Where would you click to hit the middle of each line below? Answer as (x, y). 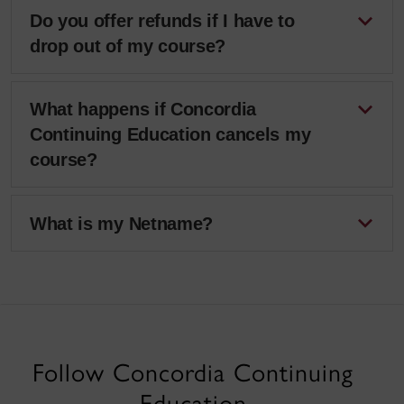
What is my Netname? (121, 223)
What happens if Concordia (143, 109)
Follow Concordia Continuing (193, 372)
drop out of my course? (128, 46)
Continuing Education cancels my (170, 134)
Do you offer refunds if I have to (162, 21)
